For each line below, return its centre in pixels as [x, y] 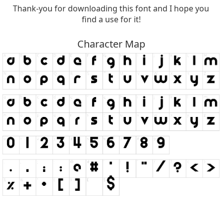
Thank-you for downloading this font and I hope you [111, 9]
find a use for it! [111, 20]
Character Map [111, 44]
